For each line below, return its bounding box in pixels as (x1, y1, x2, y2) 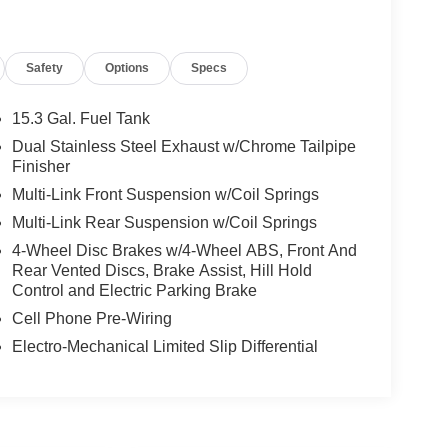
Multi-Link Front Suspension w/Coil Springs (11, 186, 319, 204)
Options (105, 60, 150, 75)
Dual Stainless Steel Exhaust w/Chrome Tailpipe (11, 138, 356, 156)
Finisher (11, 158, 70, 176)
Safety (26, 60, 64, 75)
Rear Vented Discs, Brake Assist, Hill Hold (11, 262, 312, 280)
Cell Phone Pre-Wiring (11, 310, 172, 328)
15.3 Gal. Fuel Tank (11, 110, 150, 128)
